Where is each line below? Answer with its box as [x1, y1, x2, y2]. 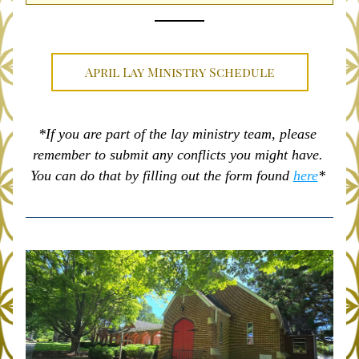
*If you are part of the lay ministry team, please [38, 126, 317, 142]
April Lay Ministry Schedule [84, 63, 275, 80]
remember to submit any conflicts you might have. [32, 147, 323, 163]
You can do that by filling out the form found [30, 167, 293, 184]
